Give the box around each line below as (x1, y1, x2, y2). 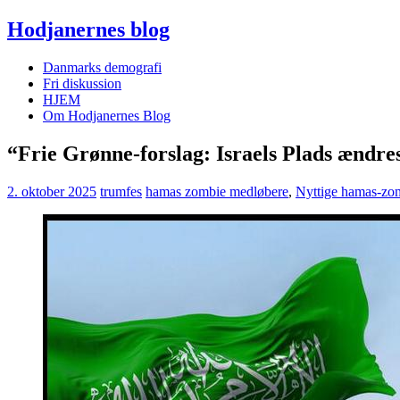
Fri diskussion (43, 75, 121, 91)
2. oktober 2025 (7, 183, 96, 199)
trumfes (100, 183, 142, 199)
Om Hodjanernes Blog (43, 107, 171, 123)
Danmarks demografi (43, 59, 162, 75)
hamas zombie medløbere (146, 183, 288, 199)
